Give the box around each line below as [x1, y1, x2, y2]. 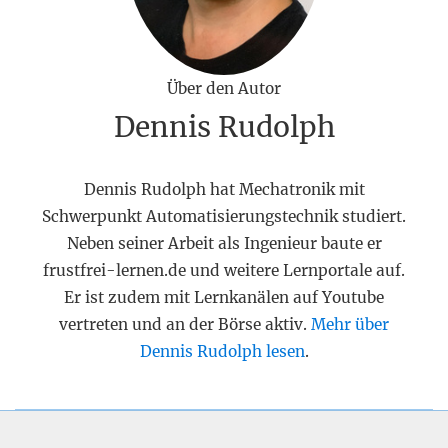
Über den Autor [167, 78, 281, 98]
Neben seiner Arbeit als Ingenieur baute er [66, 233, 382, 253]
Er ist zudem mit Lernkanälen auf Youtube [64, 287, 384, 307]
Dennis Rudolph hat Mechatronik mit [83, 179, 365, 199]
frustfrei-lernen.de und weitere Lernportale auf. [43, 260, 405, 280]
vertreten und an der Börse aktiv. [59, 314, 311, 334]
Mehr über [311, 314, 389, 334]
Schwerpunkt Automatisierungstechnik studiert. [42, 206, 406, 226]
